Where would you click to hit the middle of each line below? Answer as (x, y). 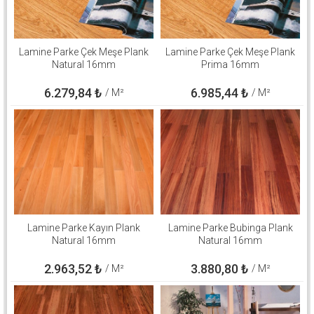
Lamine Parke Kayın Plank (84, 227)
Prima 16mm (230, 64)
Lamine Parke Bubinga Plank (230, 227)
